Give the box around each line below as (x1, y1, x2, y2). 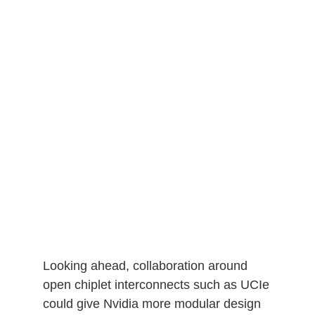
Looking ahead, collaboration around (42, 258, 247, 273)
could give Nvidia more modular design (42, 296, 261, 311)
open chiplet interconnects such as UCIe (42, 277, 269, 292)
